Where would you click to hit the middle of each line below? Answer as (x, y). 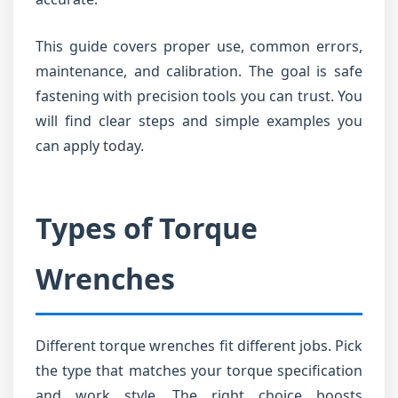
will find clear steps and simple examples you (199, 121)
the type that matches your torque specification (199, 370)
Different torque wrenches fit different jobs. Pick (199, 346)
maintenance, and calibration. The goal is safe (199, 71)
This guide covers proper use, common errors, (199, 46)
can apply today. (90, 146)
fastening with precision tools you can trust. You (199, 96)
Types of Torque (147, 228)
